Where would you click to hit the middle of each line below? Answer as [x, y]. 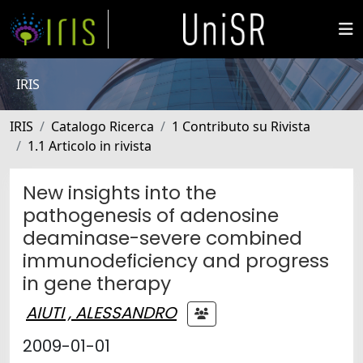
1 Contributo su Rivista [241, 126]
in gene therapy [97, 283]
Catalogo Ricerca [102, 126]
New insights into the [120, 192]
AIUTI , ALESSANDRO [101, 312]
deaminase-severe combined [162, 238]
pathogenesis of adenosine [151, 215]
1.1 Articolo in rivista [90, 146]
